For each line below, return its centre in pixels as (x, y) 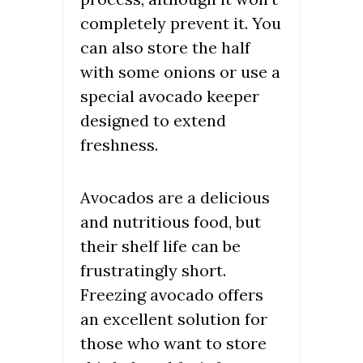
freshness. (119, 144)
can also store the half (165, 47)
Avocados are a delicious (175, 197)
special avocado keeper (170, 96)
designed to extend (153, 120)
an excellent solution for (174, 318)
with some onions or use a (180, 71)
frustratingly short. (153, 270)
